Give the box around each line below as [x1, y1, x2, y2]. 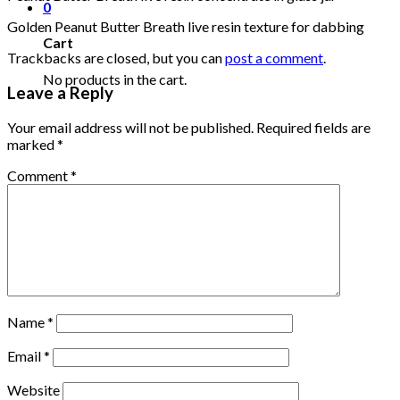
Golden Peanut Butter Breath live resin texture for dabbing [7, 17, 364, 35]
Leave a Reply [7, 82, 113, 103]
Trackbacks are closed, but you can [7, 48, 225, 66]
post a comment [225, 48, 323, 66]
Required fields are [256, 119, 371, 137]
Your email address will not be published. [7, 119, 254, 137]
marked [7, 136, 57, 154]
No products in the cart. [43, 70, 187, 87]
